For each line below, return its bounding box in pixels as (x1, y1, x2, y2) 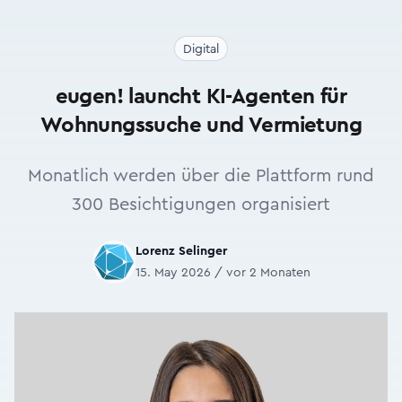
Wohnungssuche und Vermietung (39, 115, 363, 136)
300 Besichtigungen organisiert (72, 196, 330, 214)
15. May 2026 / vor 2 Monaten (135, 267, 310, 279)
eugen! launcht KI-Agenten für (55, 86, 347, 108)
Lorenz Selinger (135, 245, 227, 258)
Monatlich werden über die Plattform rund (28, 167, 374, 185)
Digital (183, 43, 219, 56)
